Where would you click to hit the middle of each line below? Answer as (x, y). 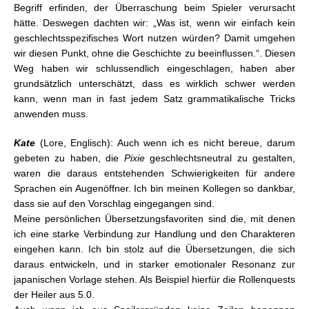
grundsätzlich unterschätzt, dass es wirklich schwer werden (154, 84)
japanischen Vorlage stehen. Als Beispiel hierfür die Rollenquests (154, 280)
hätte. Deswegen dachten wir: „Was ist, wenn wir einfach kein (154, 23)
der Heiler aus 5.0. (54, 295)
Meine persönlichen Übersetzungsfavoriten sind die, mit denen (154, 219)
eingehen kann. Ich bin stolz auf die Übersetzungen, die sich (154, 249)
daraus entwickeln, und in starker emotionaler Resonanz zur (154, 265)
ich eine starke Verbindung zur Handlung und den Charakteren (154, 234)
